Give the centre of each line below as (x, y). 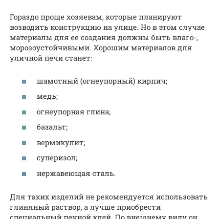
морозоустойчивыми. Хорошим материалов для (101, 48)
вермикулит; (61, 142)
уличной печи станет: (51, 58)
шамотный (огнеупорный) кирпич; (102, 80)
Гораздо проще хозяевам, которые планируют (96, 17)
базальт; (52, 127)
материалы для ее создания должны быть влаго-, (104, 37)
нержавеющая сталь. (76, 173)
